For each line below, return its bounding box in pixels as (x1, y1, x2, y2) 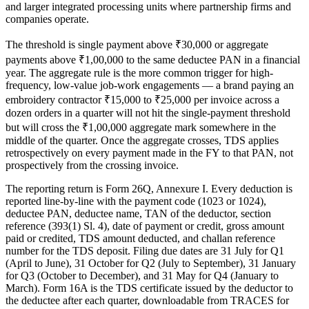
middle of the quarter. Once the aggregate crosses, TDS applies (6, 134, 279, 147)
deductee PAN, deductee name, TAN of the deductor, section (6, 208, 271, 220)
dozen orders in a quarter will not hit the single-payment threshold (6, 107, 290, 119)
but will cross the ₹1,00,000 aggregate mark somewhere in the (6, 121, 276, 134)
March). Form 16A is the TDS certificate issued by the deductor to (6, 282, 293, 295)
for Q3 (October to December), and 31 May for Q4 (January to (6, 270, 279, 282)
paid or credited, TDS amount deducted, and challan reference (6, 232, 275, 245)
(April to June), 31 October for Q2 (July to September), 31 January (6, 257, 296, 270)
